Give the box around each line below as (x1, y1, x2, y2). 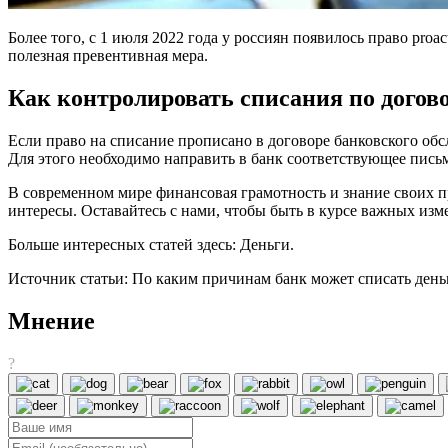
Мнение (8, 308, 95, 335)
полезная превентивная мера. (8, 47, 208, 65)
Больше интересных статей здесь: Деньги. (8, 236, 294, 254)
